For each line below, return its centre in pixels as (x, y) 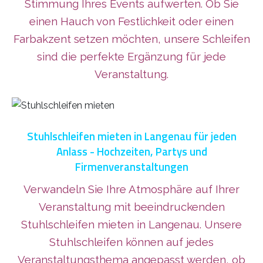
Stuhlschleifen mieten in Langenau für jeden (131, 136)
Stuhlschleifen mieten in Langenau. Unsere (131, 225)
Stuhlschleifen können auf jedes (131, 242)
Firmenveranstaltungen (131, 167)
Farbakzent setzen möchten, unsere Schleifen (131, 39)
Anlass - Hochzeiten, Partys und (131, 152)
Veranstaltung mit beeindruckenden (131, 207)
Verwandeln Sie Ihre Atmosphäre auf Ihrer (131, 189)
